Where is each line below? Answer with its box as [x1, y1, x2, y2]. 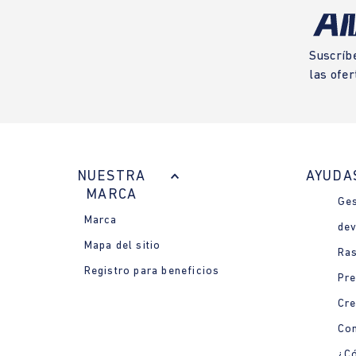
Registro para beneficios [83, 265, 220, 278]
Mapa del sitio [83, 240, 161, 253]
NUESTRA [76, 168, 146, 184]
